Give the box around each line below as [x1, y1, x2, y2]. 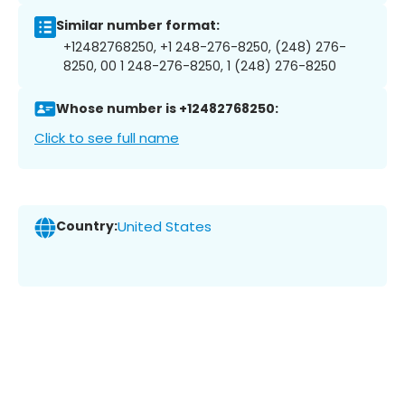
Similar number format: [56, 16, 220, 35]
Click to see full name [34, 127, 179, 147]
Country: [56, 217, 118, 236]
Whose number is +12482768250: [56, 99, 278, 118]
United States [118, 217, 212, 237]
